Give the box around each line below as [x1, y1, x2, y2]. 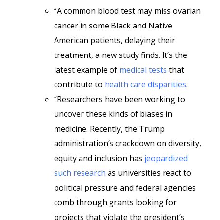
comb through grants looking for [54, 197, 177, 208]
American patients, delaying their [54, 35, 175, 46]
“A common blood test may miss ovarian [54, 5, 201, 16]
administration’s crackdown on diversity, [54, 138, 201, 149]
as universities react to [106, 167, 191, 178]
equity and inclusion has [54, 153, 144, 164]
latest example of [54, 64, 119, 75]
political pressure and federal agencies [54, 182, 196, 193]
